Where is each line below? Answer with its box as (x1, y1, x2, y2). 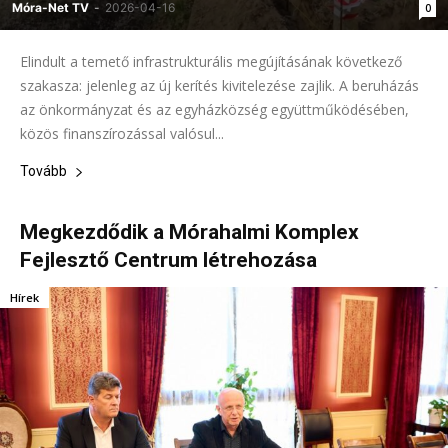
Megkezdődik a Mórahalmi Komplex (20, 220, 359, 245)
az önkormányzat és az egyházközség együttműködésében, (20, 100, 409, 120)
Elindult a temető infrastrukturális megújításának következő (20, 52, 402, 72)
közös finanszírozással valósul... (20, 124, 224, 144)
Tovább (20, 163, 67, 180)
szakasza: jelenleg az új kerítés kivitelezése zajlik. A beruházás (20, 76, 419, 96)
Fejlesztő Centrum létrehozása (20, 248, 317, 273)
